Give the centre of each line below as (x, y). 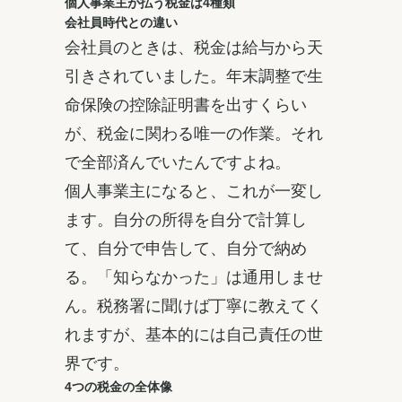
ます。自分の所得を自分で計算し (186, 218)
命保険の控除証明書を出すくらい (186, 104)
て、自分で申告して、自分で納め (186, 247)
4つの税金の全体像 (118, 386)
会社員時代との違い (121, 22)
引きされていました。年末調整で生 (194, 75)
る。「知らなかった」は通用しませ (194, 276)
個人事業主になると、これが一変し (194, 190)
